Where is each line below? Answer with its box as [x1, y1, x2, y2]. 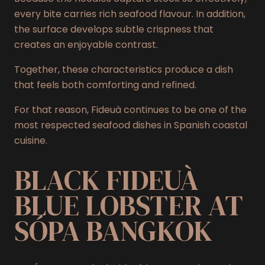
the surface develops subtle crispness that [14, 22, 214, 36]
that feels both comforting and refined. [14, 77, 196, 92]
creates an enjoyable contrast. [14, 37, 158, 51]
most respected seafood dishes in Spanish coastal [14, 118, 247, 132]
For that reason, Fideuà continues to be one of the [14, 102, 247, 117]
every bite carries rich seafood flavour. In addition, [14, 7, 245, 21]
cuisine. [14, 133, 47, 147]
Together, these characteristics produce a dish [14, 62, 233, 76]
